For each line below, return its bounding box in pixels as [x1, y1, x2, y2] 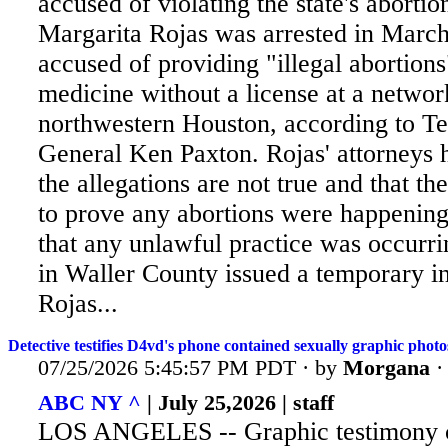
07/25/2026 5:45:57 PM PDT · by [38, 354, 343, 380]
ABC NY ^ [38, 390, 141, 416]
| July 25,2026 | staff [141, 390, 334, 416]
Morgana [343, 354, 430, 380]
